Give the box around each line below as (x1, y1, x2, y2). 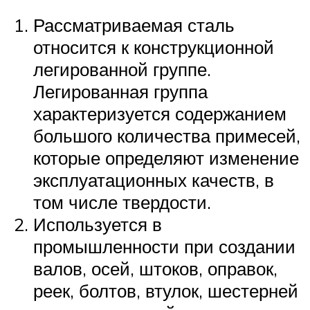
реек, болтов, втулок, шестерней (33, 279, 298, 302)
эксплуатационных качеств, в (33, 168, 274, 191)
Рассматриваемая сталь (33, 13, 235, 36)
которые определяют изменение (33, 146, 299, 169)
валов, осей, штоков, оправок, (33, 257, 277, 280)
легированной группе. (33, 57, 211, 80)
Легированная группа (33, 80, 208, 102)
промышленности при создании (33, 235, 295, 257)
